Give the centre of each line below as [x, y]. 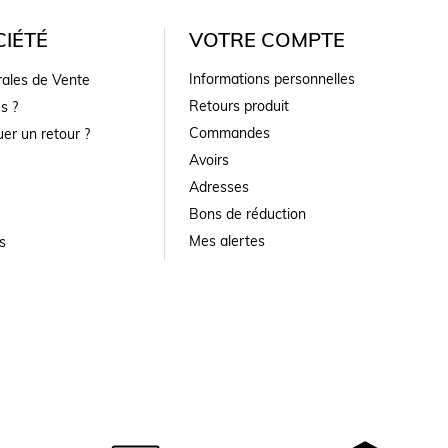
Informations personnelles [272, 79]
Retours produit [239, 106]
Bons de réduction [248, 214]
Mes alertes [227, 241]
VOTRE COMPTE [267, 39]
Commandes [230, 133]
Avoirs [209, 160]
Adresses [219, 187]
